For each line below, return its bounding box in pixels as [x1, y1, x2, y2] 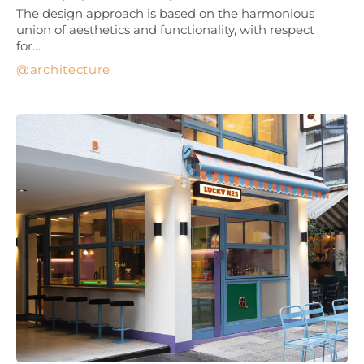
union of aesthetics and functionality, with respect [16, 21, 314, 37]
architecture [29, 61, 111, 77]
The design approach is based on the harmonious [16, 5, 314, 21]
